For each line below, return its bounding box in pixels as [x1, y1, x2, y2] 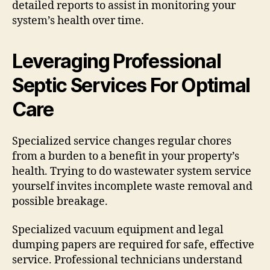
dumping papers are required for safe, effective [12, 238, 254, 253]
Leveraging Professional [12, 49, 221, 73]
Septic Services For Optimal [12, 73, 251, 97]
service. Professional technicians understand [12, 253, 242, 268]
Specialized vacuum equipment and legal [12, 223, 224, 237]
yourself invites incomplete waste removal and [12, 179, 253, 193]
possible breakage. [12, 194, 108, 209]
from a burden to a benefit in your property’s [12, 149, 239, 163]
